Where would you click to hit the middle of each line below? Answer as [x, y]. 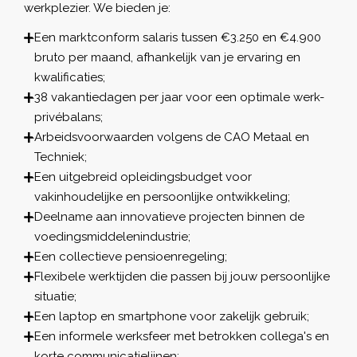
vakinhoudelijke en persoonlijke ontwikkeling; [162, 196]
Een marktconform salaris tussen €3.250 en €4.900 [178, 37]
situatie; [55, 296]
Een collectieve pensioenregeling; [131, 256]
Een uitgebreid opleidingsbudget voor [143, 177]
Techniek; [61, 157]
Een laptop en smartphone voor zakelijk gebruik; [172, 316]
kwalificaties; [70, 77]
